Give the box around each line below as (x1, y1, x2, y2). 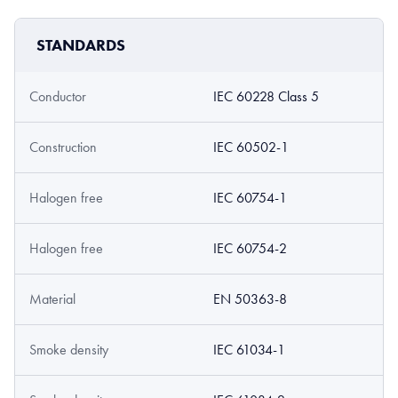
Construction (29, 139, 97, 156)
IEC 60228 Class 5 (213, 88, 319, 106)
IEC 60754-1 (213, 189, 287, 207)
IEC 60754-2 (213, 240, 287, 258)
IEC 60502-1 (213, 139, 289, 156)
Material (29, 291, 76, 308)
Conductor (29, 88, 86, 106)
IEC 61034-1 (213, 341, 285, 359)
